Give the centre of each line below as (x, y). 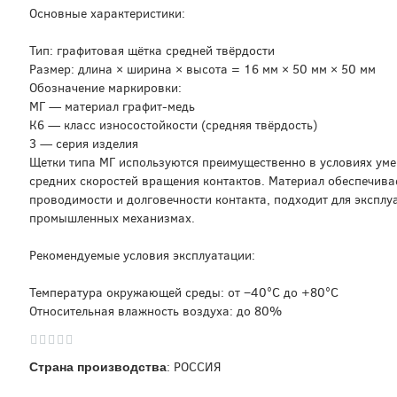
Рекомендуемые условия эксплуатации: (142, 256)
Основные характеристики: (107, 14)
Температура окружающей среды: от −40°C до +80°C (184, 293)
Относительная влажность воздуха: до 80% (156, 311)
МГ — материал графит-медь (112, 107)
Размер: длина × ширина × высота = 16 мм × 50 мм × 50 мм (202, 70)
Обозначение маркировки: (105, 88)
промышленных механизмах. (112, 218)
